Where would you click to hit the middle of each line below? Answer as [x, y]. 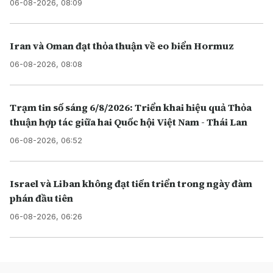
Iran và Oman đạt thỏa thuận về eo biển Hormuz [122, 46]
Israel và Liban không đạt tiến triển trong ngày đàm [131, 184]
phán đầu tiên [41, 198]
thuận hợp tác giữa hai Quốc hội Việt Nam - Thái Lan [129, 122]
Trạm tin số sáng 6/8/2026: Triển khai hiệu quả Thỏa [131, 108]
